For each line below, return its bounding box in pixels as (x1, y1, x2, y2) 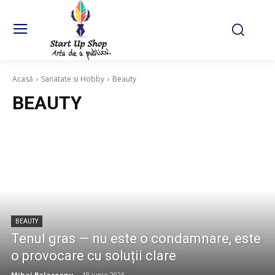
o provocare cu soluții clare (11, 248, 176, 263)
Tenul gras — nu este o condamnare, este (11, 231, 261, 246)
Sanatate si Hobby (41, 74, 104, 84)
